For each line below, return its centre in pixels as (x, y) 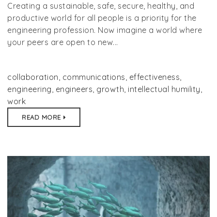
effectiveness (154, 77)
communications (94, 77)
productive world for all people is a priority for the (102, 18)
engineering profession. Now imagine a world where (105, 30)
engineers (74, 89)
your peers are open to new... (63, 42)
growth (110, 89)
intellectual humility (164, 89)
